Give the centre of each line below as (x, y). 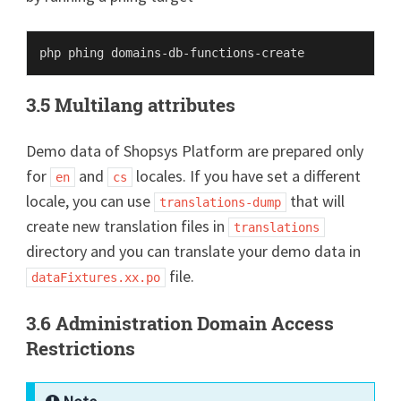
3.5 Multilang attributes (131, 104)
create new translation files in (128, 226)
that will (316, 200)
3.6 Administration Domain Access (180, 323)
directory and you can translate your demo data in (194, 251)
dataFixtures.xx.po (96, 277)
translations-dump (221, 202)
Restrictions (81, 348)
